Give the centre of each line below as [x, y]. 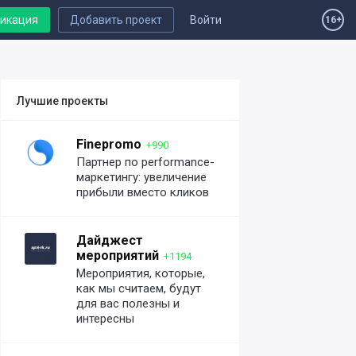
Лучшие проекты [62, 101]
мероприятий [118, 255]
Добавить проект [116, 20]
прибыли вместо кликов [143, 192]
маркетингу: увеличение [141, 177]
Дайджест [110, 240]
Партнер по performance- [145, 162]
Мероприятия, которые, [141, 273]
